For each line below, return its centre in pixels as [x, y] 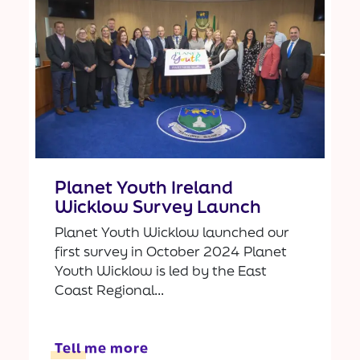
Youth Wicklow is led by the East [161, 270]
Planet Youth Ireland [144, 186]
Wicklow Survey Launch [158, 206]
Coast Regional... [109, 289]
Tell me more [102, 347]
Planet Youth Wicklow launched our [172, 231]
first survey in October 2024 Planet [171, 251]
